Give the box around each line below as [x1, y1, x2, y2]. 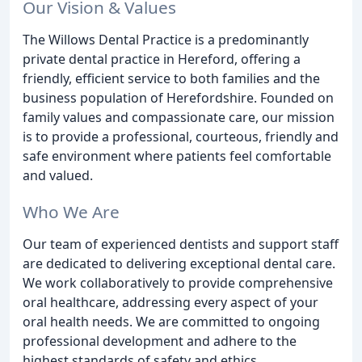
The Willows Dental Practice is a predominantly [23, 30, 309, 48]
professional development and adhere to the [23, 331, 297, 350]
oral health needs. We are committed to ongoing [23, 312, 320, 330]
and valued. [23, 166, 93, 184]
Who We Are [23, 200, 120, 223]
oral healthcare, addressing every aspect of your [23, 293, 318, 311]
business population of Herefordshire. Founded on [23, 88, 334, 107]
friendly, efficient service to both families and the [23, 69, 320, 87]
